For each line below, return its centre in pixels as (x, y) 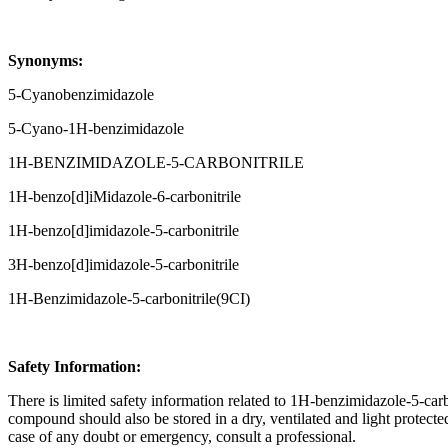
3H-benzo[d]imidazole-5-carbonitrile (123, 265)
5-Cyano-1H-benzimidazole (96, 129)
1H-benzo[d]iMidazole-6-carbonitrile (124, 197)
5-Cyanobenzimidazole (81, 95)
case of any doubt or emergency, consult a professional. (182, 437)
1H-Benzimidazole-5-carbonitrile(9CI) (129, 299)
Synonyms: (45, 61)
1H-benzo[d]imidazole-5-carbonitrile (123, 231)
